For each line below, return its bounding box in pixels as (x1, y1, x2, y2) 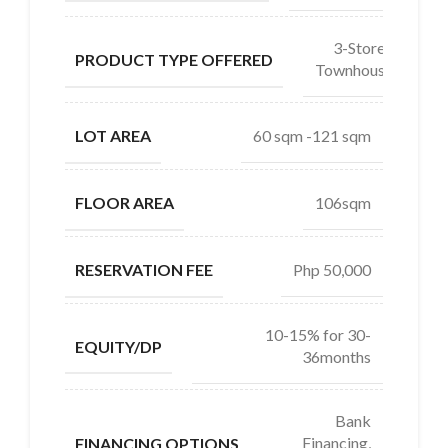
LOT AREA (75, 126, 151, 146)
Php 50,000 (293, 259, 371, 279)
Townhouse (315, 60, 393, 80)
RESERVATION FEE (75, 259, 213, 279)
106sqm (315, 192, 371, 212)
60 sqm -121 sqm (253, 125, 371, 145)
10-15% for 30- (265, 324, 371, 344)
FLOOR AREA (75, 193, 174, 213)
